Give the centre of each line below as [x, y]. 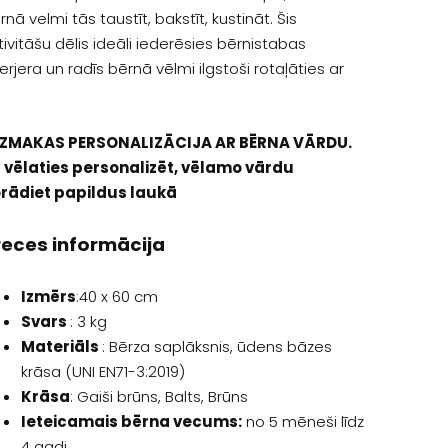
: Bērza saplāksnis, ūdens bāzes [216, 347]
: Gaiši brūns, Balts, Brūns [158, 397]
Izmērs [48, 297]
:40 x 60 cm [116, 297]
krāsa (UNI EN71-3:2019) [102, 372]
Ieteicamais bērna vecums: [131, 422]
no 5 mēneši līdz [302, 422]
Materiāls [61, 347]
